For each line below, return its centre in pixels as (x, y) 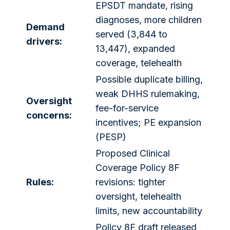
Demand (45, 27)
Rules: (40, 182)
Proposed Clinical (133, 154)
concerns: (49, 116)
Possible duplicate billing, (149, 80)
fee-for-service (127, 108)
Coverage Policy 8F (138, 168)
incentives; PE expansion (148, 123)
